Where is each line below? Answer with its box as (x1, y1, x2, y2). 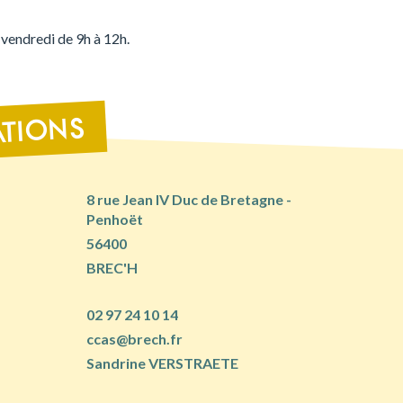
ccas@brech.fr (86, 330, 184, 348)
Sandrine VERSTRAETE (86, 354, 239, 372)
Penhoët (85, 210, 143, 228)
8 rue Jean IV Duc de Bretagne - (85, 191, 291, 209)
